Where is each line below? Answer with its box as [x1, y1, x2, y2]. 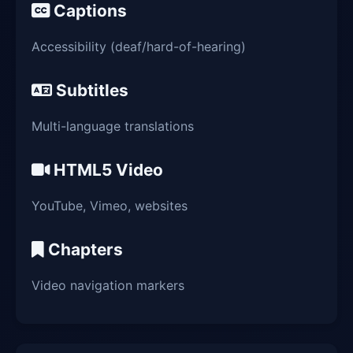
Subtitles [52, 80, 128, 100]
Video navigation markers [32, 277, 184, 293]
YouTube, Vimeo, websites [32, 198, 188, 214]
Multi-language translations [32, 118, 194, 134]
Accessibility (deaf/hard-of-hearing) [32, 39, 246, 54]
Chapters [44, 240, 123, 259]
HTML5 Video [50, 160, 163, 180]
